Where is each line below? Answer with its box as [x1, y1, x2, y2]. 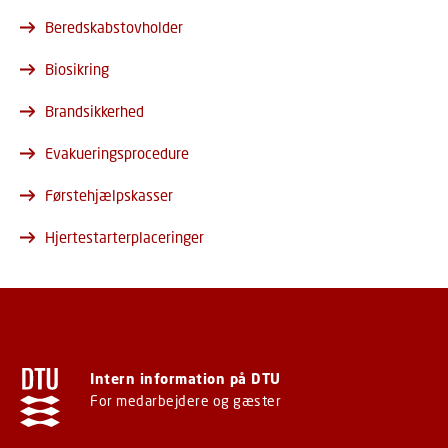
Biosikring [45, 60, 109, 79]
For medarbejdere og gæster [90, 392, 281, 410]
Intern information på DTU [90, 370, 281, 388]
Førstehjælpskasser [45, 186, 173, 205]
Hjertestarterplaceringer [45, 228, 204, 247]
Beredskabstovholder [45, 18, 183, 37]
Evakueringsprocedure [45, 144, 189, 163]
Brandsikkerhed [45, 102, 144, 121]
